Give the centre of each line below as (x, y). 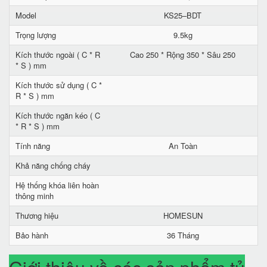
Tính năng (33, 146)
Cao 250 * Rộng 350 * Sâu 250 (183, 55)
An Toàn (183, 146)
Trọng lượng (36, 35)
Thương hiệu (37, 215)
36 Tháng (183, 235)
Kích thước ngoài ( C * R (58, 55)
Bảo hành (32, 235)
